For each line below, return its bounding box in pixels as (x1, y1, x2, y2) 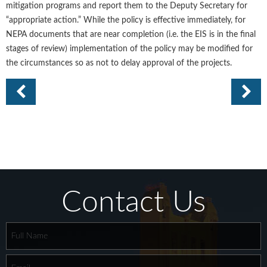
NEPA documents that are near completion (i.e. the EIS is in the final (6, 30, 256, 39)
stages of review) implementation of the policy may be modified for (6, 45, 253, 53)
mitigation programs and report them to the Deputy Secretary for (6, 2, 247, 10)
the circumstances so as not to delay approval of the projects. (6, 59, 232, 67)
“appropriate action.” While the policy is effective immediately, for (6, 16, 246, 24)
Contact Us (61, 188, 206, 218)
